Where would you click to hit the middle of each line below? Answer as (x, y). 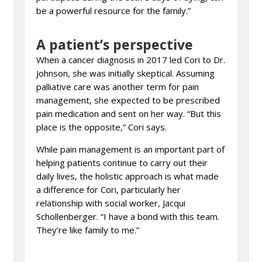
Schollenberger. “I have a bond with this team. (128, 216)
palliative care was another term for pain (118, 87)
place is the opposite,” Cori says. (102, 127)
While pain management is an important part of (131, 149)
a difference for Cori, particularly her (109, 189)
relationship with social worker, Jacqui (111, 203)
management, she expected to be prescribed (128, 100)
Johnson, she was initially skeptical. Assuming (126, 73)
